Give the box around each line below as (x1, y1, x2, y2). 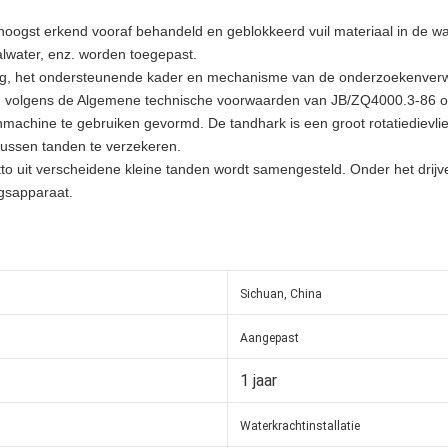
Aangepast (240, 331, 299, 346)
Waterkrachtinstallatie (240, 419, 360, 434)
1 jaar (240, 371, 277, 391)
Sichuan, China (240, 287, 322, 302)
